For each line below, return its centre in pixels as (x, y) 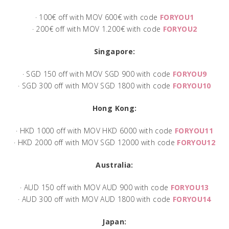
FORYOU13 (190, 187)
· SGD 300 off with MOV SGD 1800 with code (95, 85)
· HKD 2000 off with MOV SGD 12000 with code (95, 142)
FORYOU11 (194, 130)
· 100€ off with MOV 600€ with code (97, 17)
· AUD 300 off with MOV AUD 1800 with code (95, 199)
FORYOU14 (192, 199)
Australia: (114, 165)
